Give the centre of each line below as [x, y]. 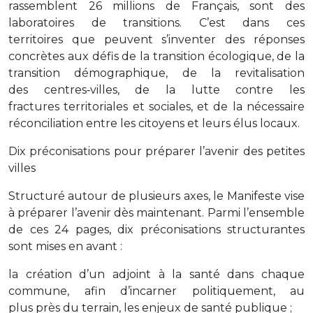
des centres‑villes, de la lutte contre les [156, 90]
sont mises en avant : [65, 247]
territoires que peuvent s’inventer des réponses [156, 40]
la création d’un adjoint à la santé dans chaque [156, 275]
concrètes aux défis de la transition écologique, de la [156, 57]
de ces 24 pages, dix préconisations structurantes [156, 230]
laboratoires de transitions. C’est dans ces [156, 23]
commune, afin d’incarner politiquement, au [156, 291]
